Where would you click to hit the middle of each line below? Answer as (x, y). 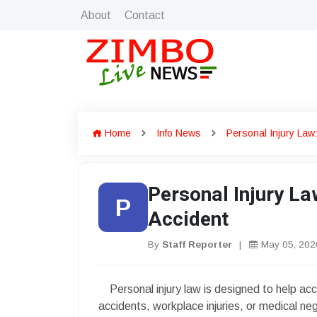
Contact (145, 15)
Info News (179, 133)
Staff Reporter (197, 244)
